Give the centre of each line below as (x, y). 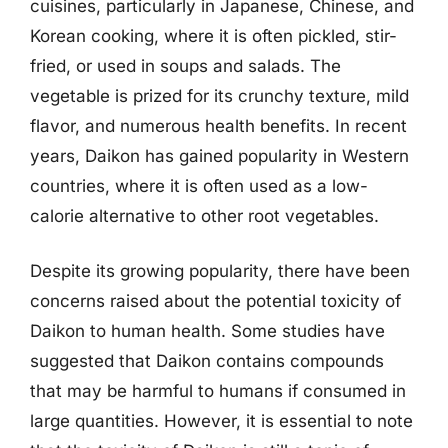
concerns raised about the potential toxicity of (215, 301)
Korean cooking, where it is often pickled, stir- (213, 35)
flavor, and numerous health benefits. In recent (218, 125)
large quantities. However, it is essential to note (221, 421)
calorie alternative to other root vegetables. (204, 215)
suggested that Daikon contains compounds (207, 361)
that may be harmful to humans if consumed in (218, 391)
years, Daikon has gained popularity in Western (219, 155)
